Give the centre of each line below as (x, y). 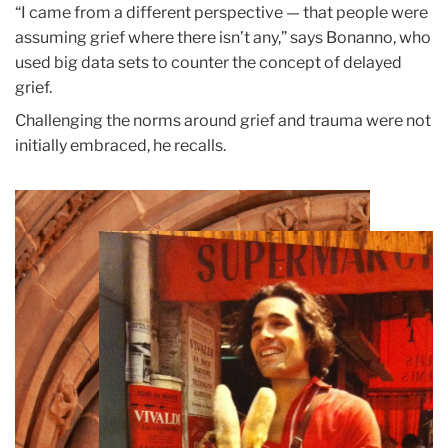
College (42, 226)
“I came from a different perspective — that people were (221, 12)
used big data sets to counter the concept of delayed (208, 62)
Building (44, 251)
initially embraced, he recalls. (120, 145)
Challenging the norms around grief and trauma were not (223, 120)
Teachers (47, 201)
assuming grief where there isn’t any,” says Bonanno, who (223, 37)
